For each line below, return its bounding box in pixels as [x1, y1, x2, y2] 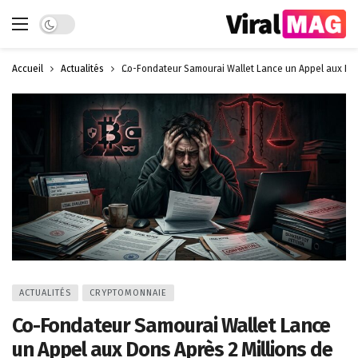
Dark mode [38, 14, 94, 29]
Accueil [12, 63, 43, 74]
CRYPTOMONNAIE [89, 288, 167, 298]
